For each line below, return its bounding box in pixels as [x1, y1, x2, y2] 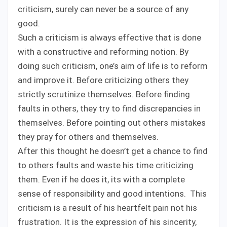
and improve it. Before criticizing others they [18, 74, 188, 85]
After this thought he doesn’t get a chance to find [18, 145, 208, 156]
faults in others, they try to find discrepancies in [18, 103, 201, 113]
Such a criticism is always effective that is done [18, 32, 201, 43]
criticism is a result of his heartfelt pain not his [18, 202, 197, 213]
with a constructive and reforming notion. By [18, 46, 188, 57]
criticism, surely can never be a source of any [18, 4, 188, 14]
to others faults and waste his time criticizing [18, 160, 194, 170]
